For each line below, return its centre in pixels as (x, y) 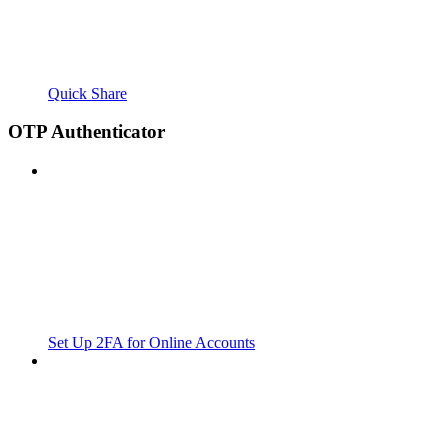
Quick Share (87, 93)
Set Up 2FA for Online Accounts (151, 342)
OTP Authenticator (86, 132)
